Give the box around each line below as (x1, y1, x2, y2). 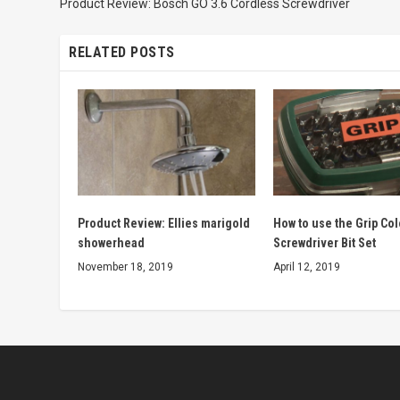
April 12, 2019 (273, 261, 340, 274)
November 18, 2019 (78, 261, 174, 274)
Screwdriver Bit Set (273, 236, 376, 251)
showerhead (78, 236, 146, 251)
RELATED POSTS (69, 43, 175, 61)
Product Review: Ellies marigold (78, 216, 251, 231)
